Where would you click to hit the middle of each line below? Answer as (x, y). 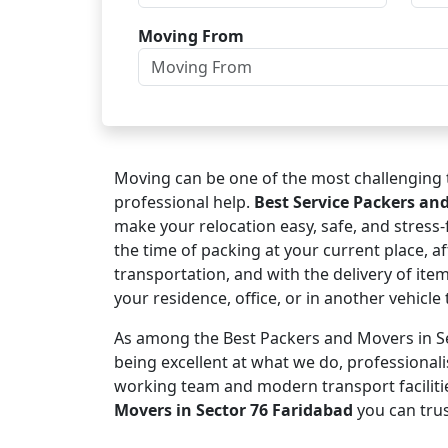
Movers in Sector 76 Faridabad (233, 410)
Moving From (191, 36)
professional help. (184, 202)
